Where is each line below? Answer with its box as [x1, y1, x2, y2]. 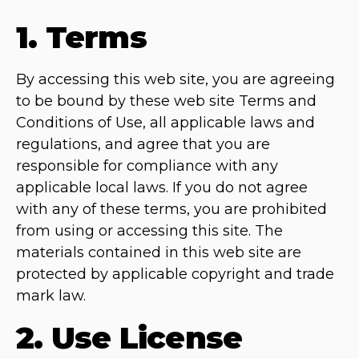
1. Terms [16, 18, 147, 57]
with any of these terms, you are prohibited [16, 200, 327, 219]
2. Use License [16, 319, 243, 357]
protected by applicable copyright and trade [16, 265, 334, 284]
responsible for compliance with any [16, 157, 278, 175]
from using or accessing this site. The [16, 222, 283, 240]
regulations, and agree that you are [16, 135, 270, 154]
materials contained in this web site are [16, 244, 301, 262]
